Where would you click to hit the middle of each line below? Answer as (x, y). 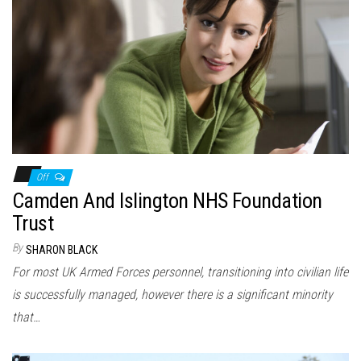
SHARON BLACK (62, 250)
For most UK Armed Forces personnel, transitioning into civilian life (180, 272)
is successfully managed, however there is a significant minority (172, 295)
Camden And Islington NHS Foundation (167, 201)
